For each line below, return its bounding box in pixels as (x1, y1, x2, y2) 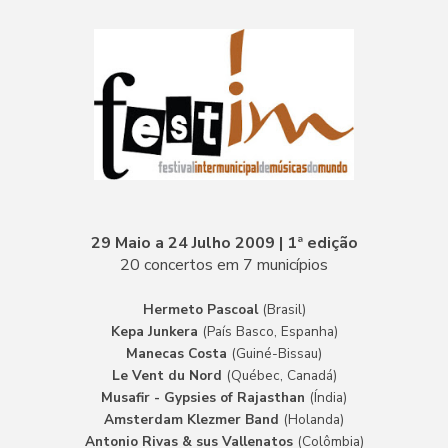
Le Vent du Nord (111, 365, 226, 385)
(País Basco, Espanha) (197, 321, 338, 341)
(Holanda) (279, 409, 344, 429)
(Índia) (305, 387, 347, 407)
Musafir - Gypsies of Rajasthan (101, 387, 305, 407)
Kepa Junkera (110, 321, 198, 341)
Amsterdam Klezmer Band (104, 409, 279, 429)
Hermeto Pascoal (142, 299, 262, 319)
